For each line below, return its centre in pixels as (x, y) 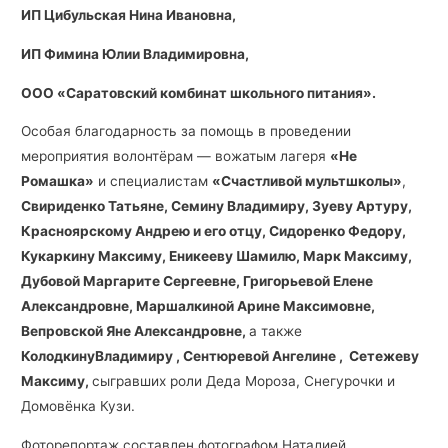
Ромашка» (58, 181)
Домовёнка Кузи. (78, 406)
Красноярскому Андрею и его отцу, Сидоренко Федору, (214, 231)
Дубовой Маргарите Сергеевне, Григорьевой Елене (197, 281)
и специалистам (153, 181)
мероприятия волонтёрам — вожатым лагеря (176, 156)
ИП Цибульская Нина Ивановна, (129, 15)
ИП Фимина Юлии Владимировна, (135, 53)
